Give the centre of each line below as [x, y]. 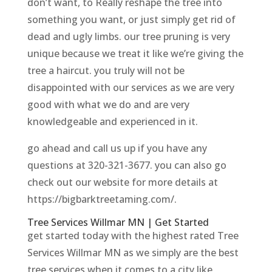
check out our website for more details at [122, 182]
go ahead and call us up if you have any [117, 148]
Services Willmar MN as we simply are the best [133, 252]
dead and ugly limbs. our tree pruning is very [128, 36]
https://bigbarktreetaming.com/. [102, 199]
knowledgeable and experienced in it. [112, 121]
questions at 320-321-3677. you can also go [127, 165]
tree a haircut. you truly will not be [106, 70]
